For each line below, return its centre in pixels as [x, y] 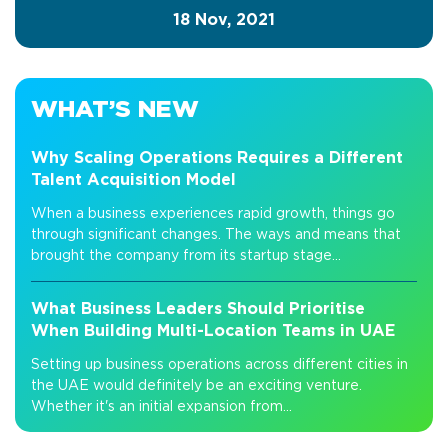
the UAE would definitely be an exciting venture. [196, 385]
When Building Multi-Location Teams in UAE [213, 330]
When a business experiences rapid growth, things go [213, 212]
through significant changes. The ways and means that [216, 233]
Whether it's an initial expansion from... [161, 406]
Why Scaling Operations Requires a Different [217, 157]
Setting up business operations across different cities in [219, 364]
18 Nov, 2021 [224, 19]
